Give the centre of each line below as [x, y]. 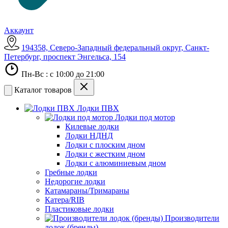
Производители [192, 218]
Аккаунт [19, 31]
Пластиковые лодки [79, 209]
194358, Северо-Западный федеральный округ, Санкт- [115, 48]
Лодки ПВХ [98, 108]
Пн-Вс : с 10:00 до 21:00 [62, 74]
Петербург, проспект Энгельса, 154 [65, 57]
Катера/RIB [65, 200]
